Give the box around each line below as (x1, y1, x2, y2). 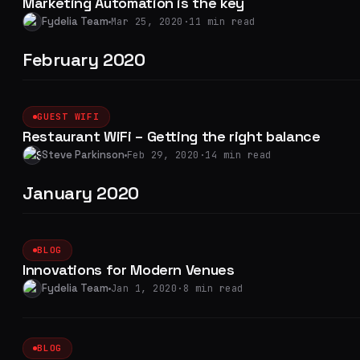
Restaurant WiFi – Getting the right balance (22, 127, 321, 145)
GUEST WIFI (37, 111, 100, 122)
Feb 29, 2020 (127, 149, 199, 162)
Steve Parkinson (42, 148, 125, 162)
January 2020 (22, 182, 139, 204)
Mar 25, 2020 (111, 15, 183, 28)
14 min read (205, 149, 272, 162)
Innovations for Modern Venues (22, 260, 235, 279)
